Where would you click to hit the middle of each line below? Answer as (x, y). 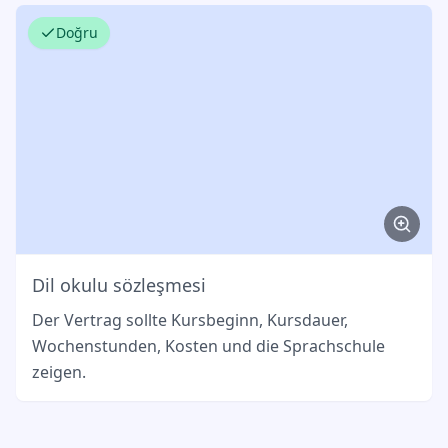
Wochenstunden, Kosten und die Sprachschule (208, 346)
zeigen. (59, 372)
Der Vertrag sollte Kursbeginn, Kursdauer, (190, 320)
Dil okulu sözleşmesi (119, 285)
